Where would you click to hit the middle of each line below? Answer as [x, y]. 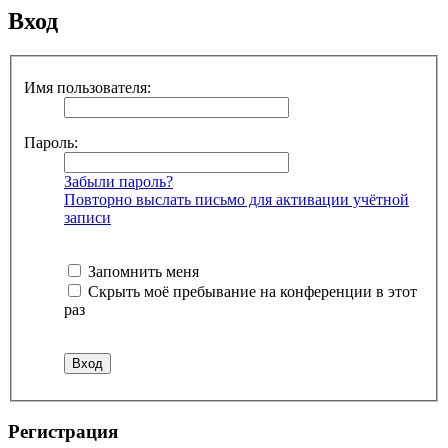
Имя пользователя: [87, 87]
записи [87, 217]
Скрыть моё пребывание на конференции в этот [250, 291]
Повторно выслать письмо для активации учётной [236, 199]
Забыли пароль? [118, 181]
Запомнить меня [141, 271]
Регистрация [63, 431]
